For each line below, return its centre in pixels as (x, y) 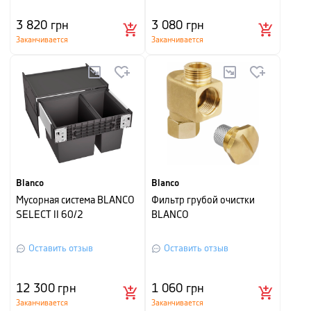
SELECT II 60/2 (50, 215)
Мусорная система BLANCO (75, 201)
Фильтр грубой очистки (203, 201)
